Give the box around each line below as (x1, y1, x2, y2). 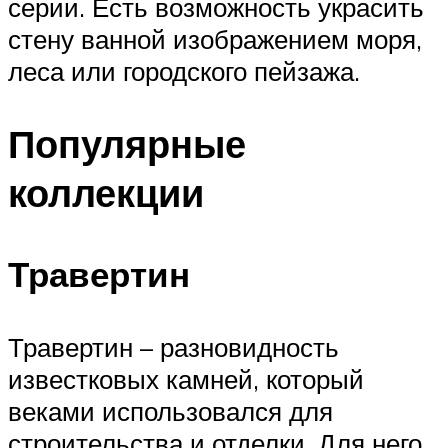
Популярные (8, 118, 246, 168)
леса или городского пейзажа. (8, 54, 360, 87)
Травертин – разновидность (8, 331, 339, 364)
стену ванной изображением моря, (8, 22, 422, 55)
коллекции (8, 167, 204, 217)
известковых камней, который (8, 363, 364, 396)
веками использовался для (8, 395, 333, 428)
